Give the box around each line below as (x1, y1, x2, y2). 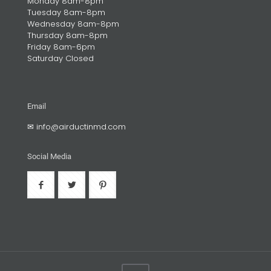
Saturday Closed (27, 52, 94, 64)
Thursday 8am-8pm (27, 29, 108, 41)
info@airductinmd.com (36, 120, 126, 132)
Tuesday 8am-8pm (27, 6, 105, 18)
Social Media (27, 151, 71, 161)
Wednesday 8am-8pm (27, 18, 119, 30)
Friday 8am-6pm (27, 41, 95, 53)
